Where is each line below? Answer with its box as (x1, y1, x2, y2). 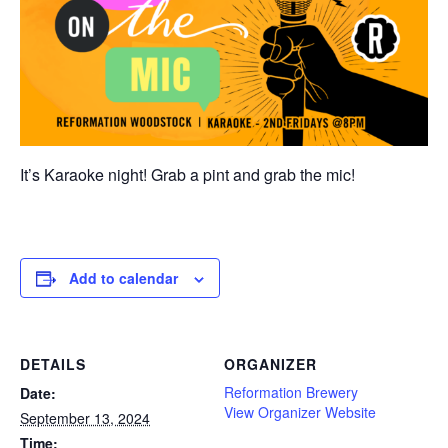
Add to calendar (69, 267, 178, 288)
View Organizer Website (224, 401, 376, 422)
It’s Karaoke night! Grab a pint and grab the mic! (20, 162, 355, 186)
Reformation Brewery (224, 381, 358, 402)
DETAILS (20, 353, 86, 374)
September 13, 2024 (20, 407, 150, 428)
